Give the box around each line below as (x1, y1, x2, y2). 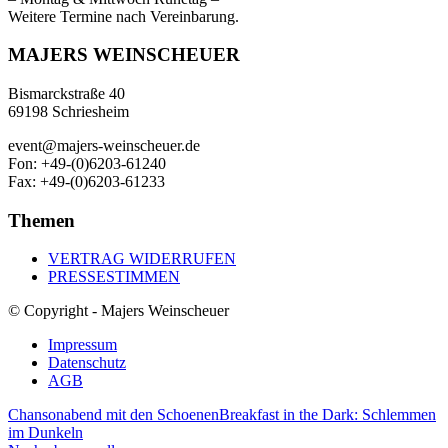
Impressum (48, 336, 117, 354)
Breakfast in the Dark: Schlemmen (219, 406, 436, 424)
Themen (8, 209, 75, 231)
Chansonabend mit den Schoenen (8, 406, 219, 424)
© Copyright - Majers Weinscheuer (8, 302, 229, 320)
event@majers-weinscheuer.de (8, 137, 200, 155)
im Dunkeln (8, 424, 83, 442)
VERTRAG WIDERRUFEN (48, 250, 236, 268)
